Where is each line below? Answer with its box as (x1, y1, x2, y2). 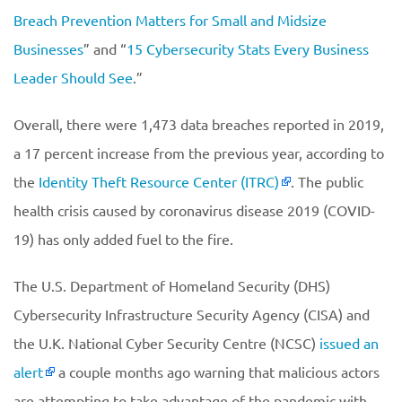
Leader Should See (13, 68, 133, 86)
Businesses (13, 39, 83, 57)
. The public (291, 172, 363, 190)
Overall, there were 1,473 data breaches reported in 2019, (13, 115, 384, 133)
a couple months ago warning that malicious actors (55, 363, 380, 380)
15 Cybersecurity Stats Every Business (127, 39, 369, 57)
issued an (319, 334, 379, 352)
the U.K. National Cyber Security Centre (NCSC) (13, 334, 319, 352)
